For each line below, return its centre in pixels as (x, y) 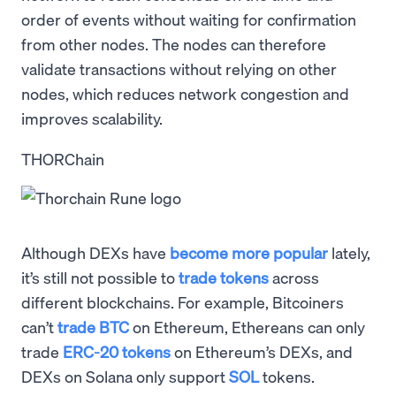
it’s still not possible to (100, 277)
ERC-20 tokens (117, 351)
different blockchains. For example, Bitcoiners (183, 301)
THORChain (63, 158)
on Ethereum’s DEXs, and (262, 351)
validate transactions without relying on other (179, 68)
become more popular (249, 252)
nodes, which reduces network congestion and (185, 93)
